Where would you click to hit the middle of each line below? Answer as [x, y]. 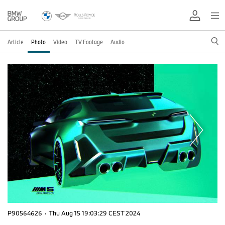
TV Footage [89, 42]
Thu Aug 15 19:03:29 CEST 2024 [94, 213]
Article [16, 42]
